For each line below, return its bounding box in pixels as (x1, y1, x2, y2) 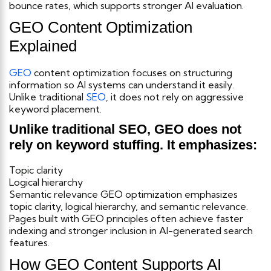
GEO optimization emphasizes (100, 188, 238, 200)
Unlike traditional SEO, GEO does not (9, 121, 241, 137)
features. (9, 236, 50, 249)
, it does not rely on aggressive (106, 90, 244, 103)
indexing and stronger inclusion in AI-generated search (9, 224, 253, 237)
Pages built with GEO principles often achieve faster (9, 212, 243, 224)
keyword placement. (9, 102, 102, 115)
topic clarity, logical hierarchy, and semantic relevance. (9, 200, 248, 212)
